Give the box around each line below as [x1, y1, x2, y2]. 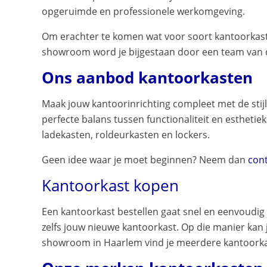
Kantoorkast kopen [42, 174, 179, 196]
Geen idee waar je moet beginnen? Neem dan [42, 153, 248, 166]
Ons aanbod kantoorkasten [42, 66, 253, 88]
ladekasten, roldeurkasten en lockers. [42, 128, 210, 141]
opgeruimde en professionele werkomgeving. [42, 5, 245, 18]
